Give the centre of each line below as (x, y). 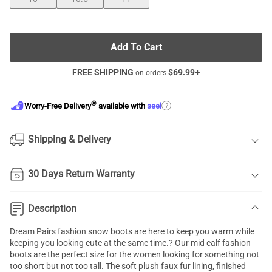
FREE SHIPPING (103, 72)
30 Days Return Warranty (81, 174)
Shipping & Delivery (70, 139)
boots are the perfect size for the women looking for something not (134, 254)
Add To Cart (136, 47)
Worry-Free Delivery (58, 106)
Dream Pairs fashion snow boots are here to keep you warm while (132, 231)
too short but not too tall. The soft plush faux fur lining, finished (128, 266)
